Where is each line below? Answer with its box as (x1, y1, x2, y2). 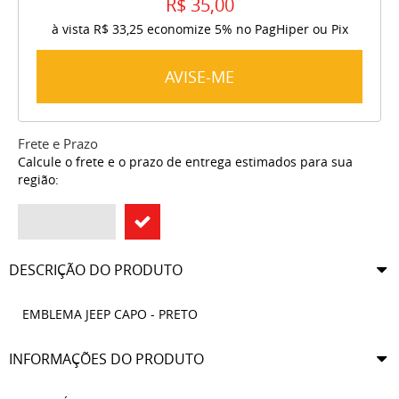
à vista (51, 20, 94, 38)
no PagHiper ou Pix (235, 20, 348, 38)
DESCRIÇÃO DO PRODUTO (9, 260, 183, 281)
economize (142, 20, 215, 38)
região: (18, 171, 59, 189)
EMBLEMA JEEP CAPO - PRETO (22, 305, 198, 323)
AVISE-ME (165, 66, 234, 88)
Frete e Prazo (18, 134, 98, 153)
